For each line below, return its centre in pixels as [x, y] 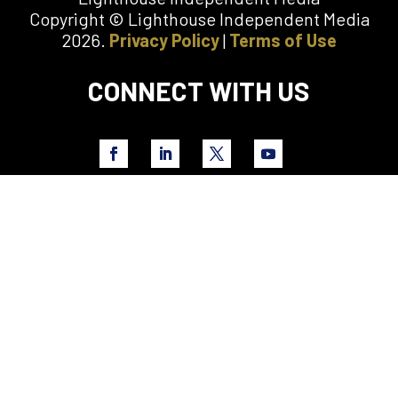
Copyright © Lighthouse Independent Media [199, 19]
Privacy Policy [164, 40]
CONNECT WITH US [199, 91]
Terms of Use [283, 40]
